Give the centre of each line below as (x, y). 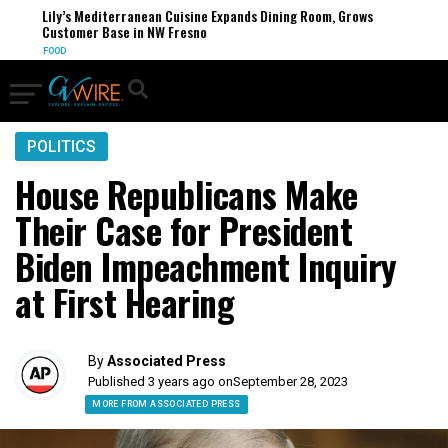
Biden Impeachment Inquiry (206, 266)
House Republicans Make (186, 194)
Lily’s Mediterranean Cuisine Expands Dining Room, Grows (202, 15)
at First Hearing (124, 302)
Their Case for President (183, 230)
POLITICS (61, 146)
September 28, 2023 (291, 381)
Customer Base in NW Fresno (119, 31)
